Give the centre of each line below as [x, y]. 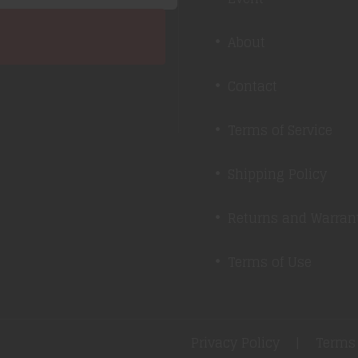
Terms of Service [280, 130]
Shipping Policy [277, 174]
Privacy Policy [235, 343]
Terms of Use [270, 262]
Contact [253, 86]
